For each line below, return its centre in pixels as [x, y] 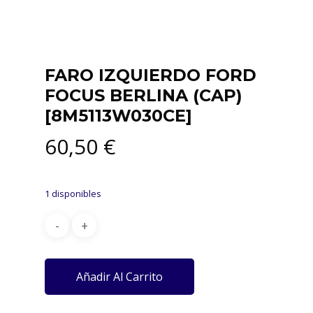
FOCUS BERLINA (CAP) [144, 95]
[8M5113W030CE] [118, 116]
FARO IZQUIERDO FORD [151, 75]
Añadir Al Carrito [119, 277]
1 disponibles [73, 194]
